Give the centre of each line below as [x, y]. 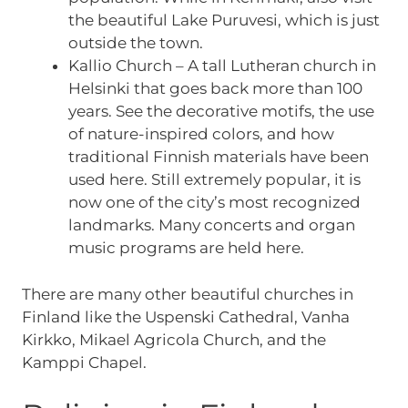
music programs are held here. [186, 248]
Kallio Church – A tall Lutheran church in [222, 66]
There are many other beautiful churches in [187, 294]
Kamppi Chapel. [84, 362]
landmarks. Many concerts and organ [211, 225]
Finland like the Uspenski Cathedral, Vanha [185, 316]
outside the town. [135, 43]
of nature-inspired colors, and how [201, 134]
